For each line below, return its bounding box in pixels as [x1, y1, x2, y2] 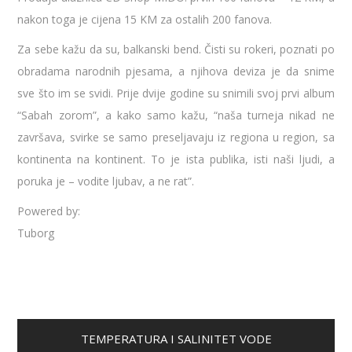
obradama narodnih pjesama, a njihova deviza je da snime [17, 63, 335, 79]
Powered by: [17, 203, 81, 218]
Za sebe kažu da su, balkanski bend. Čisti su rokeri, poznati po [17, 41, 335, 57]
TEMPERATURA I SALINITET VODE [80, 330, 272, 346]
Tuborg [17, 225, 55, 240]
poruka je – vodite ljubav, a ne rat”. [17, 173, 195, 189]
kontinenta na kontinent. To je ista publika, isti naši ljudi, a [17, 151, 335, 167]
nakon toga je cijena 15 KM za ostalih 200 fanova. [17, 11, 273, 27]
